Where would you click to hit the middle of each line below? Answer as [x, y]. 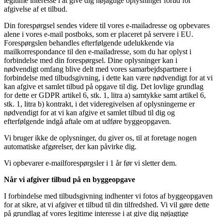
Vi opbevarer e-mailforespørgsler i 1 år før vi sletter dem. [90, 163]
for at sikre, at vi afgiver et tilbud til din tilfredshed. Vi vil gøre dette [107, 205]
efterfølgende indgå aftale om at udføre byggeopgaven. [87, 122]
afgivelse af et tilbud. [36, 9]
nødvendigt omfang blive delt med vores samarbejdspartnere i [98, 69]
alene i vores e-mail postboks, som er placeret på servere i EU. [99, 34]
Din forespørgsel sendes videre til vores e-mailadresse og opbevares [107, 26]
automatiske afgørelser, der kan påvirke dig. [70, 147]
